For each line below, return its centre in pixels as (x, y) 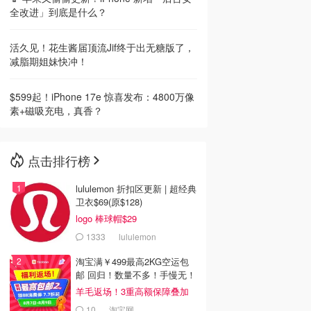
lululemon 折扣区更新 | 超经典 (136, 188)
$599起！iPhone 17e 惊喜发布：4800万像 (102, 96)
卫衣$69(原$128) (109, 202)
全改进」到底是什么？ (58, 12)
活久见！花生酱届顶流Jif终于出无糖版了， (102, 47)
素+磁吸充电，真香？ (56, 110)
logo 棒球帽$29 (106, 218)
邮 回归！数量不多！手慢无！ (136, 275)
